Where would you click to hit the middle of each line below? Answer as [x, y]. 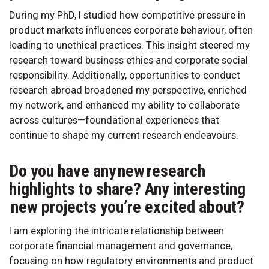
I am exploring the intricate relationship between [116, 231]
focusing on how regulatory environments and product [131, 261]
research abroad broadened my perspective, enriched [128, 90]
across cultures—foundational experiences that [114, 120]
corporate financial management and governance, [121, 246]
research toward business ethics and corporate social [128, 60]
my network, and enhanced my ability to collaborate [124, 105]
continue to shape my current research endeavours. [124, 135]
